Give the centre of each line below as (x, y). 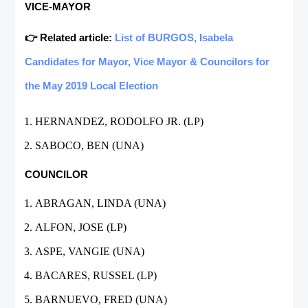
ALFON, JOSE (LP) (81, 227)
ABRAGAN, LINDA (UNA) (100, 203)
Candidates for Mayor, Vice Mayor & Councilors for (147, 61)
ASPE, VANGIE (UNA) (90, 251)
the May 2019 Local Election (91, 85)
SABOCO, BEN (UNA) (89, 145)
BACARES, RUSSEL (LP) (96, 275)
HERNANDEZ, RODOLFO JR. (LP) (119, 121)
